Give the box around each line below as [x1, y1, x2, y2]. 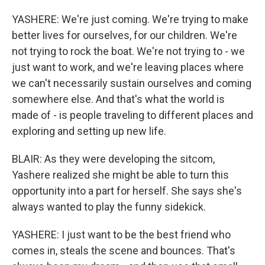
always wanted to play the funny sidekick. [12, 201, 206, 213]
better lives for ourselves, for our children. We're [12, 29, 237, 41]
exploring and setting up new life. [12, 125, 166, 137]
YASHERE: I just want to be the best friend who [12, 228, 231, 241]
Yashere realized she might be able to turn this [12, 169, 229, 181]
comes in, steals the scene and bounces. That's [12, 244, 235, 257]
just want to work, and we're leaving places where [12, 61, 244, 73]
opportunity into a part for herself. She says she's [12, 185, 242, 197]
